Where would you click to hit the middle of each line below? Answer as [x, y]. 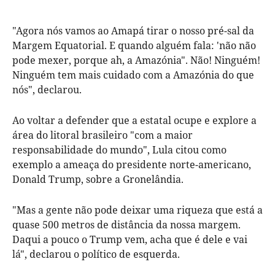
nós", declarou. [47, 89]
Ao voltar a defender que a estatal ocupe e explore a [134, 120]
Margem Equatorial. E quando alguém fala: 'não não [134, 45]
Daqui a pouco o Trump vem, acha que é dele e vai [130, 239]
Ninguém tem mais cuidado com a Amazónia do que [133, 75]
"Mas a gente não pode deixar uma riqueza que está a [137, 210]
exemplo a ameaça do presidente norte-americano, [132, 164]
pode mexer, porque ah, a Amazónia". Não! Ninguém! [136, 60]
